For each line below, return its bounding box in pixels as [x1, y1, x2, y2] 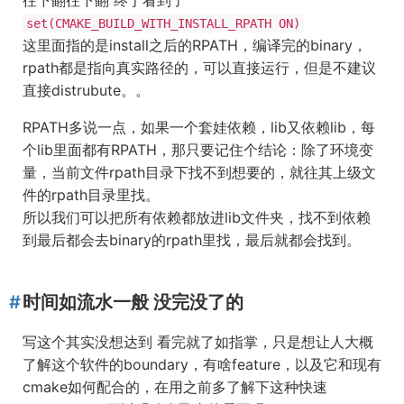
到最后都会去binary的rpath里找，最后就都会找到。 [23, 231, 361, 249]
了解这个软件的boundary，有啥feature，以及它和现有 [23, 355, 381, 373]
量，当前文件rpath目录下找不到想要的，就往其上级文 [23, 163, 376, 181]
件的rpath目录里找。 [23, 186, 160, 204]
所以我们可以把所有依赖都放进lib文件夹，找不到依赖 [23, 208, 371, 226]
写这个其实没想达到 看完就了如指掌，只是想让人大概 [23, 333, 373, 351]
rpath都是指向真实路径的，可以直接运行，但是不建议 [23, 59, 376, 77]
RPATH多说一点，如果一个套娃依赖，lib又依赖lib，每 [23, 118, 375, 136]
